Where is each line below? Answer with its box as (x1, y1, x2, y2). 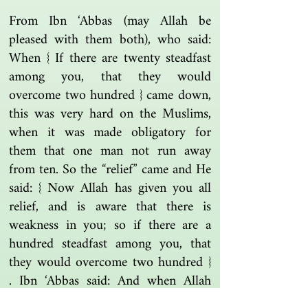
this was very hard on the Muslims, (9, 100, 211, 129)
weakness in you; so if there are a (9, 212, 211, 240)
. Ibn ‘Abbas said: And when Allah (9, 267, 211, 296)
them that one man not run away (9, 137, 211, 166)
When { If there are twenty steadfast (9, 45, 211, 73)
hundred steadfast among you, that (9, 230, 211, 258)
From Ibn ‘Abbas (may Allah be (9, 8, 211, 36)
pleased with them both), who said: (9, 26, 211, 54)
